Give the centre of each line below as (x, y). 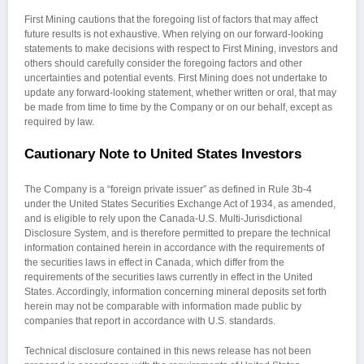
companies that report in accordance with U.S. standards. (150, 321)
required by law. (59, 122)
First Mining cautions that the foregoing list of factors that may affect (171, 20)
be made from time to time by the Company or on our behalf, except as (178, 108)
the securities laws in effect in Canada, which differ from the (154, 262)
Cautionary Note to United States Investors (163, 154)
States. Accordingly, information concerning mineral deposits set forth (175, 291)
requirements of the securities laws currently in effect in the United (169, 277)
